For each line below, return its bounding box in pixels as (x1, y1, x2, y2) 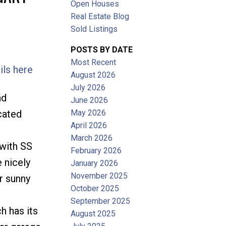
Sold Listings (71, 24, 118, 34)
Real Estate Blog (71, 11, 130, 21)
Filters (3, 5, 26, 15)
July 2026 (71, 82, 106, 92)
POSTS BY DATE (71, 44, 133, 54)
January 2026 (71, 158, 119, 168)
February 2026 (71, 145, 122, 155)
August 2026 (71, 70, 116, 80)
